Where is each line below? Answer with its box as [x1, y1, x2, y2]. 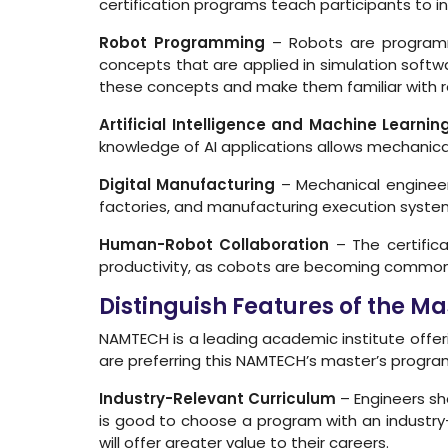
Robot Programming [99, 32, 266, 53]
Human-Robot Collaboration [99, 234, 330, 255]
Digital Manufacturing [99, 174, 276, 195]
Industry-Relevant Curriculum [99, 388, 337, 409]
